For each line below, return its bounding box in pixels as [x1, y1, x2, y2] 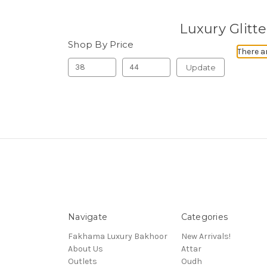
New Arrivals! [181, 231, 231, 241]
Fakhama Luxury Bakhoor [68, 231, 167, 241]
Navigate [68, 211, 107, 222]
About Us [68, 243, 103, 254]
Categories [181, 211, 228, 222]
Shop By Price [68, 38, 134, 50]
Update [185, 62, 216, 72]
